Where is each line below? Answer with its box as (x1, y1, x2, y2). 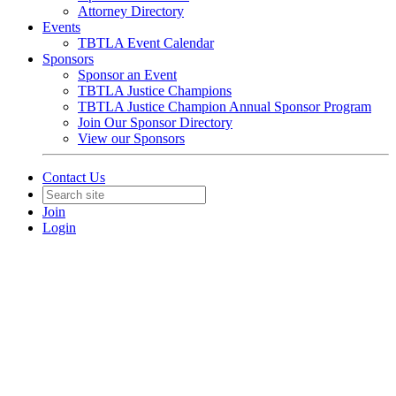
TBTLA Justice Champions (78, 83, 232, 98)
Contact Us (42, 170, 105, 185)
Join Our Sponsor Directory (78, 115, 232, 130)
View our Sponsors (78, 131, 185, 146)
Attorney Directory (78, 4, 184, 19)
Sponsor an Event (78, 67, 177, 82)
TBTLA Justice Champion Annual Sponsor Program (78, 99, 371, 114)
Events (42, 19, 80, 34)
